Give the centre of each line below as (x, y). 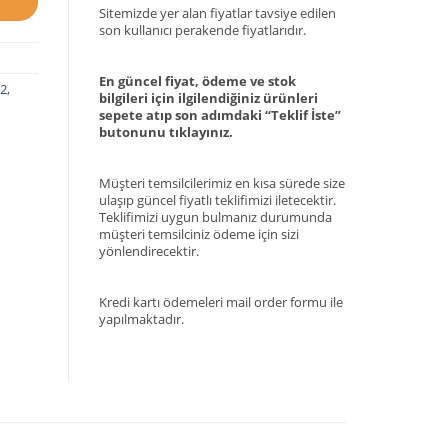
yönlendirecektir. (148, 250)
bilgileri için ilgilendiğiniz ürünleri (208, 97)
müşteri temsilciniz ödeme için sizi (198, 233)
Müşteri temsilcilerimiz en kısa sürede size (221, 182)
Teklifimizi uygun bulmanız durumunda (215, 216)
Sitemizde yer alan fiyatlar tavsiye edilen (217, 13)
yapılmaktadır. (141, 318)
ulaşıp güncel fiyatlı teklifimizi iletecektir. (217, 199)
